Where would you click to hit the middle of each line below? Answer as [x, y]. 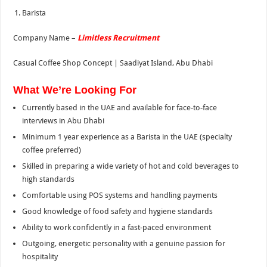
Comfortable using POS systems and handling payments [120, 195]
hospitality [40, 256]
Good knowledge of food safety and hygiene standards [118, 211]
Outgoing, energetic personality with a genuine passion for [124, 243]
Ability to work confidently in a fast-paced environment [117, 227]
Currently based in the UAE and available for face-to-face [120, 107]
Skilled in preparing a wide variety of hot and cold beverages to [131, 166]
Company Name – [46, 38]
